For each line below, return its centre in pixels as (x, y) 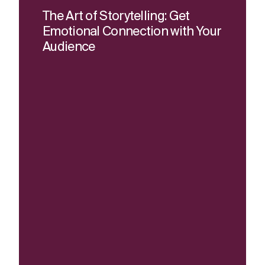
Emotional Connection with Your (132, 32)
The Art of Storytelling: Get (116, 17)
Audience (69, 48)
